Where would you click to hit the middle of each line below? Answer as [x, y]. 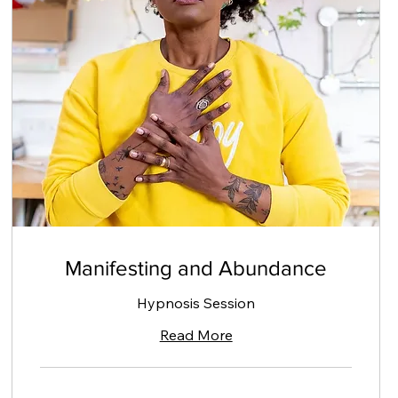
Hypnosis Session [196, 302]
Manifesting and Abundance [196, 267]
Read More [196, 334]
